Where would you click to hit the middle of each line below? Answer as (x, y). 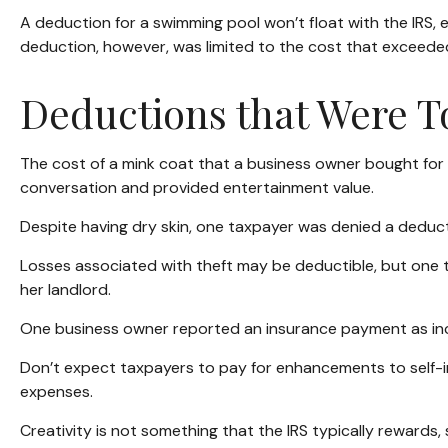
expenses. (56, 391)
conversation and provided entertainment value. (197, 187)
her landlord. (65, 289)
